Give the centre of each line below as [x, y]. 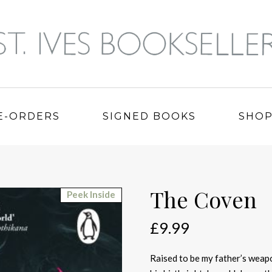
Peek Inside [91, 194]
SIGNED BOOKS [149, 116]
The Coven [203, 199]
